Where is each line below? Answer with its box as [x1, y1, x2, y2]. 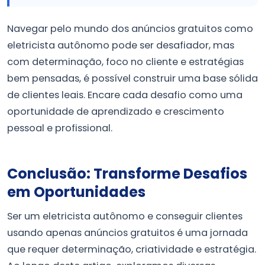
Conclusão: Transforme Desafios [7, 163, 247, 183]
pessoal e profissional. [7, 121, 112, 135]
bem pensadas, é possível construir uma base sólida [7, 71, 258, 85]
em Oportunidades [7, 182, 146, 202]
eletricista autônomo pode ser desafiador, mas [7, 38, 234, 52]
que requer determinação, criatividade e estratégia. [7, 242, 256, 256]
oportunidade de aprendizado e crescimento [7, 104, 224, 118]
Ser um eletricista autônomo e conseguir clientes [7, 209, 243, 223]
